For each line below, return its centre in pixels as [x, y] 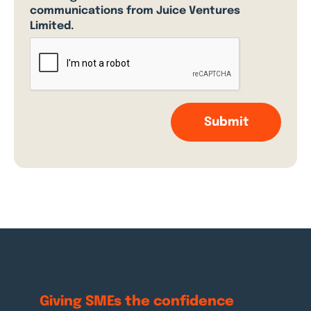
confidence [193, 302]
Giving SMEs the [96, 302]
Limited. [52, 27]
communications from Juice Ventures [135, 11]
